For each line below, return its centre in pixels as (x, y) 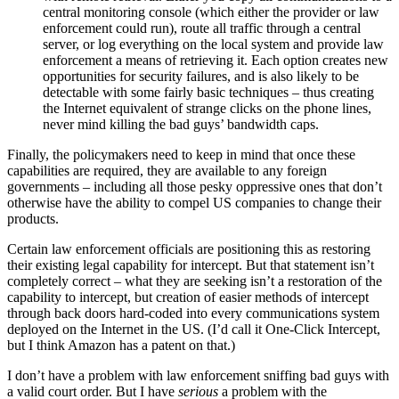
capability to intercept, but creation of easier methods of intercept (188, 297)
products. (33, 218)
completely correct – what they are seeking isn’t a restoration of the (195, 281)
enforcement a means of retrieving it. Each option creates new (216, 60)
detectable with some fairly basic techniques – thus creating (208, 92)
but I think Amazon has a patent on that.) (121, 345)
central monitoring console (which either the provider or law (211, 12)
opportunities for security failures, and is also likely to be (201, 76)
